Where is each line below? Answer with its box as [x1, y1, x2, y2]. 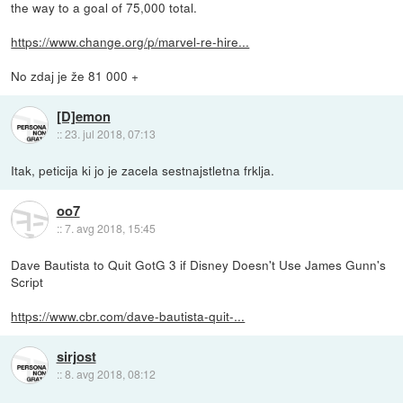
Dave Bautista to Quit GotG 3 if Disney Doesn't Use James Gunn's [11, 255, 387, 273]
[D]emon [56, 106, 111, 127]
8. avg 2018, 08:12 [64, 366, 156, 382]
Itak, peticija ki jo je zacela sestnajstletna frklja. [11, 160, 275, 179]
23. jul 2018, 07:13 [64, 126, 156, 142]
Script [11, 272, 44, 291]
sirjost [56, 346, 96, 367]
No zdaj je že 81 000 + [11, 66, 139, 85]
